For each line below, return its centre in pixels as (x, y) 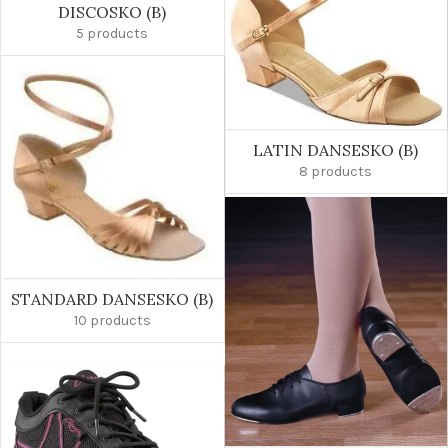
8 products (336, 171)
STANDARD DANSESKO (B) (112, 299)
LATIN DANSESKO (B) (336, 149)
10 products (112, 320)
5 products (112, 33)
